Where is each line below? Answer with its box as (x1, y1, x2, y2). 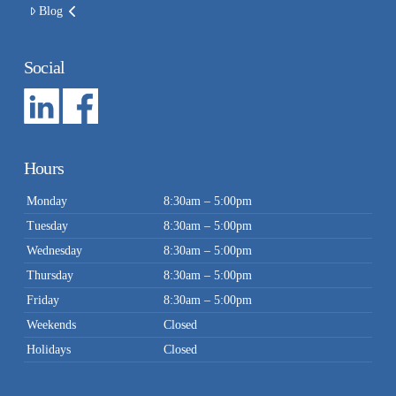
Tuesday (27, 219, 69, 233)
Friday (27, 293, 60, 308)
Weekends (27, 318, 77, 332)
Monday (27, 194, 68, 209)
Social (23, 57, 65, 78)
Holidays (27, 343, 72, 357)
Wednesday (27, 244, 83, 258)
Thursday (27, 269, 74, 283)
